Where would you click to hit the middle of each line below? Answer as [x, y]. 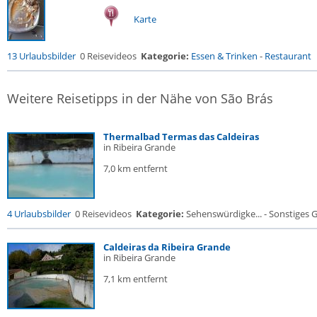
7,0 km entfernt [136, 168]
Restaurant [288, 56]
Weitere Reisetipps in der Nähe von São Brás [140, 98]
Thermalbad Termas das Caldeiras [181, 137]
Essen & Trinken [224, 56]
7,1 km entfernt [136, 279]
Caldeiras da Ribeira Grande [167, 247]
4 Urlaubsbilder [39, 214]
